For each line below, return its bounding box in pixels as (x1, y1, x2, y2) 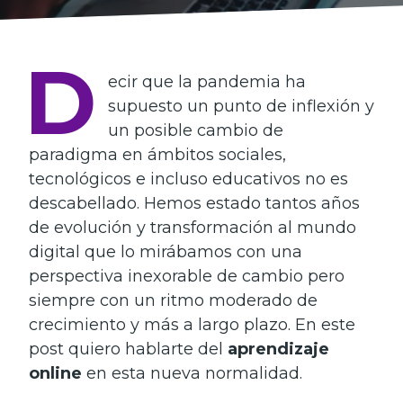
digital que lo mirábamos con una (29, 241, 302, 262)
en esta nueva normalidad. (86, 363, 302, 383)
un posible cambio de (108, 120, 283, 140)
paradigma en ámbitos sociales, (29, 144, 286, 165)
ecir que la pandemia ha (108, 71, 306, 92)
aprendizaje (228, 338, 329, 359)
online (29, 363, 86, 383)
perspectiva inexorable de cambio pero (29, 265, 345, 286)
